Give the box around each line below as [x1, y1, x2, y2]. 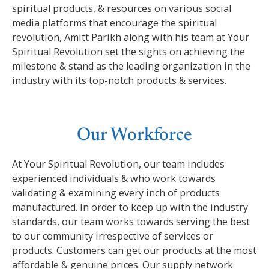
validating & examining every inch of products [12, 186, 220, 199]
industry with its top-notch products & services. [12, 74, 226, 88]
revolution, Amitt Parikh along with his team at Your [12, 31, 249, 44]
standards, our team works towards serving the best [12, 214, 250, 228]
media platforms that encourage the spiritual [12, 16, 217, 30]
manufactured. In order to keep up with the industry [12, 200, 248, 214]
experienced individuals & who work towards [12, 171, 216, 185]
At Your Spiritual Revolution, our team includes [12, 157, 225, 171]
